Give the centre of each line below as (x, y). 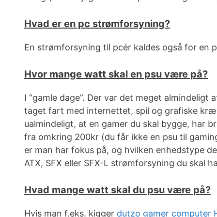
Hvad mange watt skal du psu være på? (117, 190)
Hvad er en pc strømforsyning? (97, 24)
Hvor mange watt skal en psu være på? (116, 74)
